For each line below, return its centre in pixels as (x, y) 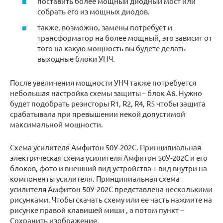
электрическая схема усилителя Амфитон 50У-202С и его (109, 157)
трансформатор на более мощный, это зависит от (125, 37)
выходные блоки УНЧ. (76, 58)
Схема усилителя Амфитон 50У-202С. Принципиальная (106, 147)
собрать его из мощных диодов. (94, 11)
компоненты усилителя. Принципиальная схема (95, 178)
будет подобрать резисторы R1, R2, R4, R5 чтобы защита (108, 103)
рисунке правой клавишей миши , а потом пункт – (97, 210)
